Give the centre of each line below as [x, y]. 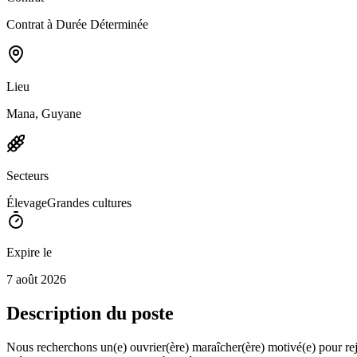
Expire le [29, 252]
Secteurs [27, 175]
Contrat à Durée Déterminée [77, 24]
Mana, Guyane [44, 113]
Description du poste [90, 313]
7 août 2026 [36, 279]
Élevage [27, 202]
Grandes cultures [89, 202]
